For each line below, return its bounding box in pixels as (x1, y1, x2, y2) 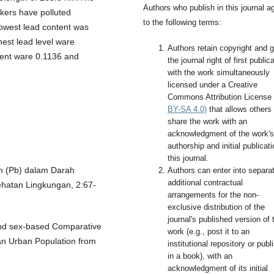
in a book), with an (168, 251, 232, 261)
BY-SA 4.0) (168, 104, 207, 114)
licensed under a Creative (168, 80, 257, 89)
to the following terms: (143, 17, 221, 27)
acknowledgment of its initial (168, 263, 268, 273)
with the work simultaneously (168, 67, 270, 77)
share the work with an (168, 116, 247, 126)
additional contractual (168, 177, 243, 187)
